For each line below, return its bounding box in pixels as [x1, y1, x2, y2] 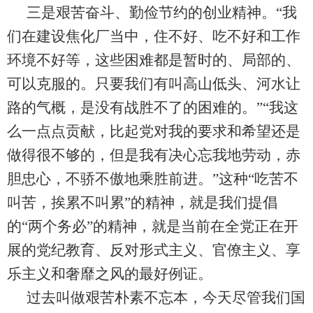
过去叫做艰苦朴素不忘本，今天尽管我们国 [27, 289, 305, 307]
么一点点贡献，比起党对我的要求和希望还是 [7, 123, 300, 140]
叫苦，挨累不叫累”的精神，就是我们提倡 [7, 194, 277, 212]
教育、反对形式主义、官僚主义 [66, 242, 271, 259]
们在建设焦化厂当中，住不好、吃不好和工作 [7, 28, 300, 45]
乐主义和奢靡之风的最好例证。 [7, 265, 212, 283]
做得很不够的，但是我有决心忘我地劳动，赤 [7, 147, 300, 164]
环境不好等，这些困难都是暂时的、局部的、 [7, 52, 300, 69]
